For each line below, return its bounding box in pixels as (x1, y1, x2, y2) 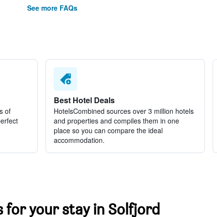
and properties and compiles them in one (53, 116, 179, 125)
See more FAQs (27, 3, 77, 13)
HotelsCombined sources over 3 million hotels (53, 106, 194, 116)
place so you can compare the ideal (53, 125, 163, 135)
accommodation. (53, 135, 105, 145)
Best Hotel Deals (53, 94, 115, 106)
